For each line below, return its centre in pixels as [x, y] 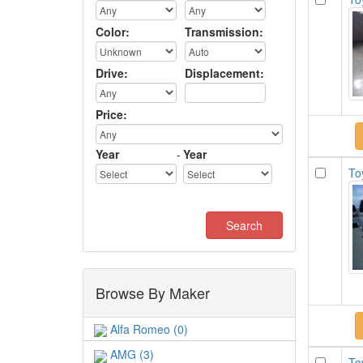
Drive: [112, 73]
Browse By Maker [153, 293]
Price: [111, 114]
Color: [113, 32]
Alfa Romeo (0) [147, 329]
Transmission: [224, 32]
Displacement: [224, 73]
